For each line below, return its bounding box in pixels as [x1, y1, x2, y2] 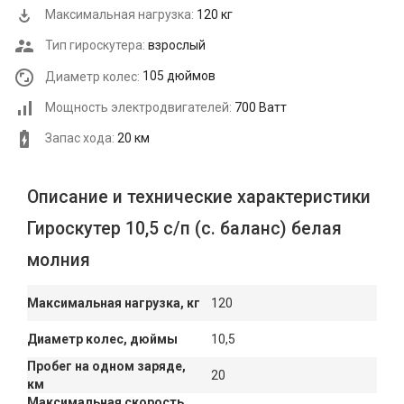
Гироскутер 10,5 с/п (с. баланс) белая [27, 218, 342, 240]
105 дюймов [142, 69, 216, 84]
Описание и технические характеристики [27, 187, 371, 208]
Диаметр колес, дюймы [27, 332, 178, 347]
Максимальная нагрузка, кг [27, 296, 200, 311]
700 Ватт [234, 99, 287, 115]
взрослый [148, 37, 206, 52]
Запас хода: [42, 130, 115, 145]
